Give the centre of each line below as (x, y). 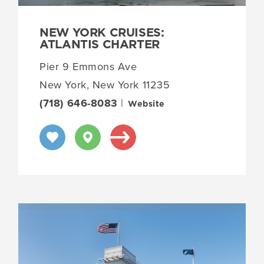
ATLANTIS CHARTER (100, 44)
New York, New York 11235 (105, 85)
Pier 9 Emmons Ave (88, 66)
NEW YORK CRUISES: (102, 33)
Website (146, 104)
